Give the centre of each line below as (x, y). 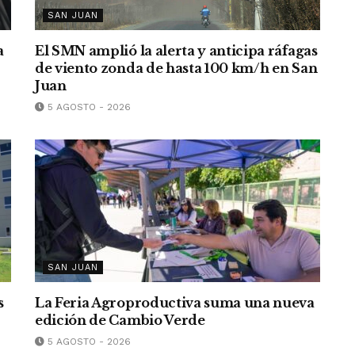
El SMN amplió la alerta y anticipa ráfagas (176, 51)
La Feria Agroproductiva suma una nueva (175, 303)
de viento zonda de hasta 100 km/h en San (176, 69)
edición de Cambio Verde (120, 321)
